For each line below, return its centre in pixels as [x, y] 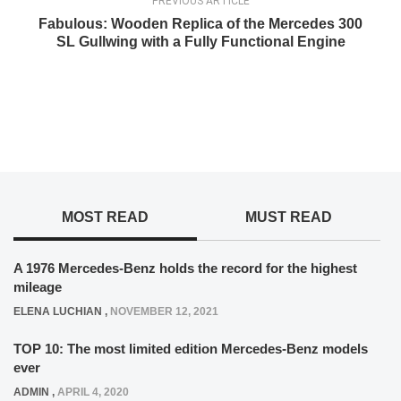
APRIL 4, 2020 [93, 392]
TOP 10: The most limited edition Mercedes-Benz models [191, 349]
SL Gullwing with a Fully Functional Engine [200, 42]
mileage [38, 287]
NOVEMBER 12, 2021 [164, 312]
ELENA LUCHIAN [58, 312]
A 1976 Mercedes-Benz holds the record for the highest [185, 269]
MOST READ [105, 218]
